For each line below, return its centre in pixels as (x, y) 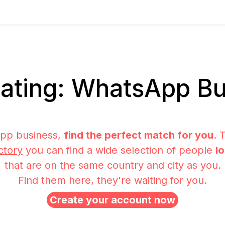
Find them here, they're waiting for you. (113, 180)
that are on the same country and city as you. (113, 165)
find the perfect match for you (139, 135)
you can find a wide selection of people (119, 150)
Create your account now (113, 200)
